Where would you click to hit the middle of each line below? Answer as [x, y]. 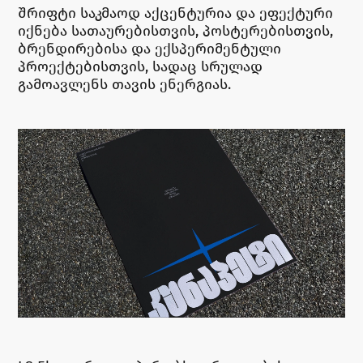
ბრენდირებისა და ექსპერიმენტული [150, 48]
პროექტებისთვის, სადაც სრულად [141, 66]
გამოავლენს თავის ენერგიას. [127, 84]
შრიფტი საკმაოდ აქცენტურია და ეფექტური [176, 13]
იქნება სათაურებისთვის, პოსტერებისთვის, [176, 30]
